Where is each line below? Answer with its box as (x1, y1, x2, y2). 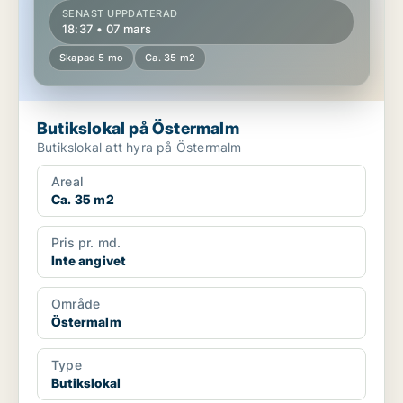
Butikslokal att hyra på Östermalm (37, 139, 242, 156)
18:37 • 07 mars (62, 22, 151, 37)
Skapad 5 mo (59, 51, 124, 65)
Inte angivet (51, 253, 126, 269)
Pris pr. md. (51, 235, 121, 251)
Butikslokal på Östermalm (37, 119, 239, 139)
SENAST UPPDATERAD (62, 7, 178, 21)
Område (51, 296, 101, 312)
